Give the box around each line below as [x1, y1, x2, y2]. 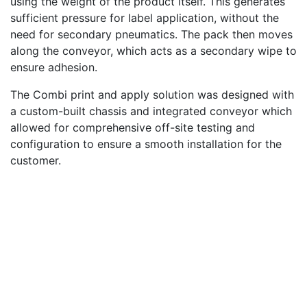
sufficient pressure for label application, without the [10, 10, 279, 25]
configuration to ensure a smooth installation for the [10, 136, 282, 151]
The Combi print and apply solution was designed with [10, 87, 294, 101]
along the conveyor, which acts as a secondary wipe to [10, 43, 297, 58]
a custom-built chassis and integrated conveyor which [10, 103, 292, 118]
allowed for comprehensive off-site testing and [10, 120, 255, 134]
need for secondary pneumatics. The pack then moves [10, 27, 293, 41]
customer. [10, 153, 61, 167]
